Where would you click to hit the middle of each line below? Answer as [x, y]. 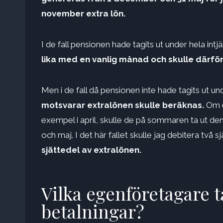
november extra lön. [83, 14]
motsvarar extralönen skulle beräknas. [124, 105]
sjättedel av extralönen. [91, 150]
